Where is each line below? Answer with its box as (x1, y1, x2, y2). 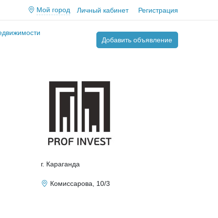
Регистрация (138, 6, 178, 14)
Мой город (36, 6, 70, 14)
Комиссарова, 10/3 (50, 180, 110, 187)
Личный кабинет (76, 6, 128, 14)
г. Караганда (40, 160, 80, 168)
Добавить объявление (102, 36, 172, 44)
